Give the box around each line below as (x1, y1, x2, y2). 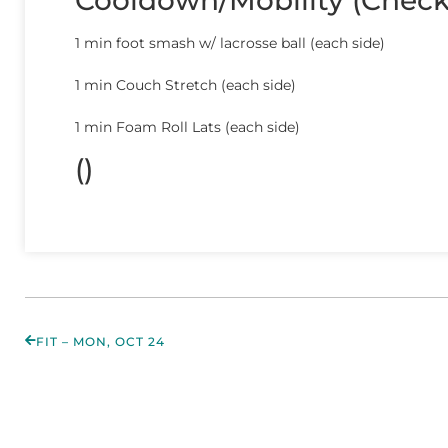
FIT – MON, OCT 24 (36, 333, 165, 349)
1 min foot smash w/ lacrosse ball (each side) (75, 34, 385, 53)
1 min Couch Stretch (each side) (75, 76, 296, 95)
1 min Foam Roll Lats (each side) (75, 118, 300, 137)
